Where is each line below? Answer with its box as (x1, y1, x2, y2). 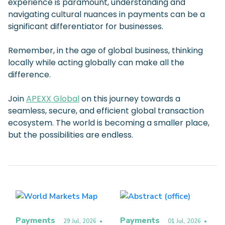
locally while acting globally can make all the (8, 57, 184, 69)
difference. (8, 69, 51, 81)
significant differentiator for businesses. (8, 21, 163, 33)
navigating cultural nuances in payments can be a (8, 9, 205, 21)
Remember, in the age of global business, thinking (8, 45, 203, 57)
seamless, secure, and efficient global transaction (8, 105, 204, 117)
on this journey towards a (79, 93, 180, 105)
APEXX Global (26, 93, 79, 105)
